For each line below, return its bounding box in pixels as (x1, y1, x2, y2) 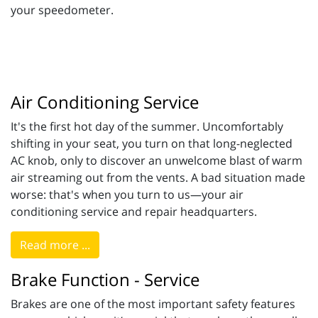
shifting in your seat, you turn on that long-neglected (11, 136, 292, 152)
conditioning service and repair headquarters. (11, 204, 257, 220)
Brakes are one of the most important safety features (11, 296, 295, 312)
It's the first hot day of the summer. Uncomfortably (11, 119, 283, 135)
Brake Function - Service (11, 268, 199, 292)
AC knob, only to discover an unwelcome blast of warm (11, 153, 302, 169)
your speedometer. (11, 2, 114, 18)
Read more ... (20, 237, 90, 253)
